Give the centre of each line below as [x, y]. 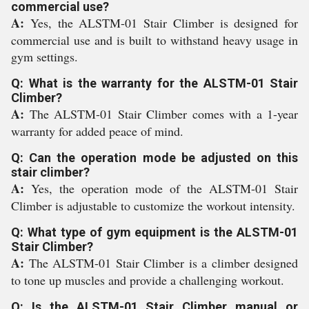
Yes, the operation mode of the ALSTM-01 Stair [165, 188]
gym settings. [44, 57]
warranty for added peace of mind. [97, 131]
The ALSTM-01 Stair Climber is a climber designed [163, 263]
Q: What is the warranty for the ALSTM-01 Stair [154, 83]
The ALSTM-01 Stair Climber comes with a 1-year [163, 114]
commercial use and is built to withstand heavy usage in [154, 40]
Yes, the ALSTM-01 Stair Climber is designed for [164, 23]
